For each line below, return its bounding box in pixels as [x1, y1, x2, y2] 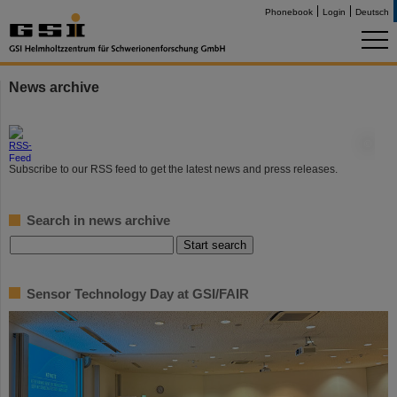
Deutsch [355, 7, 389, 17]
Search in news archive [27, 213, 170, 228]
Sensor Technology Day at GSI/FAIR [27, 286, 249, 301]
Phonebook [265, 7, 313, 17]
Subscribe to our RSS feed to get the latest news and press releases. [9, 163, 338, 175]
